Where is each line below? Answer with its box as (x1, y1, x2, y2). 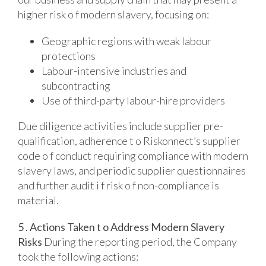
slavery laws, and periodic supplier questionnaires (17, 163, 246, 177)
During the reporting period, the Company (42, 235, 237, 248)
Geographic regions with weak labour (41, 34, 211, 47)
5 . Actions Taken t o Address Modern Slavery (17, 220, 224, 233)
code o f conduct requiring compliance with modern (17, 148, 248, 162)
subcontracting (41, 78, 110, 92)
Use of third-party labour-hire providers (41, 93, 225, 107)
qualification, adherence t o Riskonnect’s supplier (17, 134, 240, 147)
